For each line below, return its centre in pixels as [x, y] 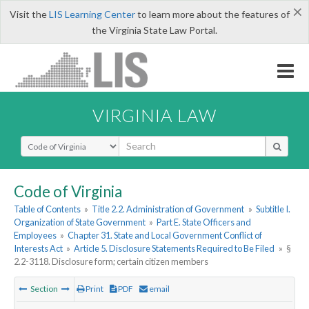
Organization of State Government [80, 222]
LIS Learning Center [92, 14]
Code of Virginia [68, 191]
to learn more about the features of [212, 14]
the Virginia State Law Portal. [154, 30]
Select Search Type [62, 141]
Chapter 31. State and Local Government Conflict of [165, 236]
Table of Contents [47, 209]
